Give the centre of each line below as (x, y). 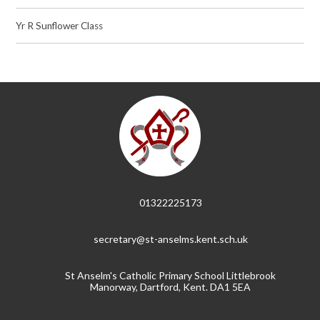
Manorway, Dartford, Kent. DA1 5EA (171, 286)
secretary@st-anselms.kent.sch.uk (170, 239)
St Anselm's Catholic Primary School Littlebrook (171, 275)
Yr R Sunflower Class (60, 26)
